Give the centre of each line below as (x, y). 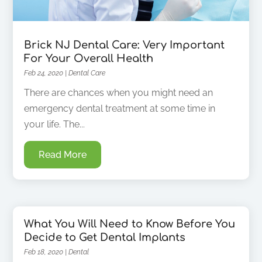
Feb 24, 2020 (44, 73)
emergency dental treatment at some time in (120, 109)
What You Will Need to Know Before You (130, 224)
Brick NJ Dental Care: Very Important (125, 45)
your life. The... (55, 125)
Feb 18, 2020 (44, 252)
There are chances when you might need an (119, 93)
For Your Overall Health (89, 59)
